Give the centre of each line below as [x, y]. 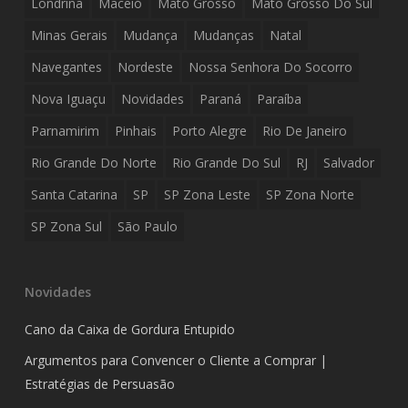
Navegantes [66, 67]
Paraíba [279, 99]
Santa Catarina [74, 194]
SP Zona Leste [207, 194]
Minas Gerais [69, 35]
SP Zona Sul [66, 226]
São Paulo [147, 226]
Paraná [220, 99]
